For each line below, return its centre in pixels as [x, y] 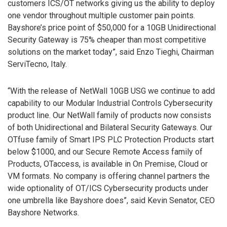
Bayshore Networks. [43, 212]
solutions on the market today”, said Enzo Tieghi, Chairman [111, 52]
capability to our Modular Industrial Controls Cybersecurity [110, 103]
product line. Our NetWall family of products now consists [109, 115]
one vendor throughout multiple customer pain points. [101, 15]
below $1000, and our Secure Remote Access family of [105, 152]
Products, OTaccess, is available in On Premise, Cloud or [108, 164]
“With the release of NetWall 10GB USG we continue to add [111, 91]
